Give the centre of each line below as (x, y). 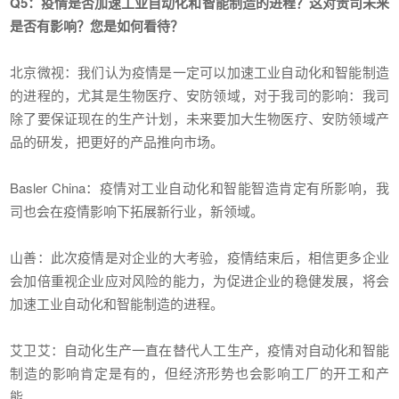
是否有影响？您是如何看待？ (97, 26)
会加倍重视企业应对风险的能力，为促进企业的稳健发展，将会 (199, 281)
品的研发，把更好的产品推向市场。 (117, 142)
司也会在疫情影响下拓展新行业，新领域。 (137, 211)
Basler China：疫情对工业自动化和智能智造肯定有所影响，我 (199, 188)
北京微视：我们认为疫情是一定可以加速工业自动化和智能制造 (199, 72)
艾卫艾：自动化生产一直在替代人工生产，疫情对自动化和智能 (199, 350)
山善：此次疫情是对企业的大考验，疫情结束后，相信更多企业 (199, 257)
